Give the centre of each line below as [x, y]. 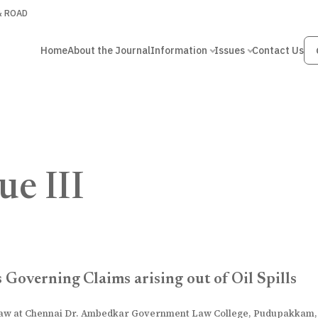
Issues [229, 50]
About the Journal [109, 50]
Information [179, 50]
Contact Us [278, 50]
